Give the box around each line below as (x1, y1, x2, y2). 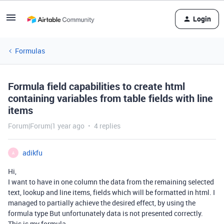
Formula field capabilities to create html (8, 79, 185, 93)
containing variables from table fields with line (8, 91, 213, 105)
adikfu (22, 148, 42, 157)
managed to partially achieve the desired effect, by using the (8, 198, 195, 207)
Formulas (15, 46, 45, 55)
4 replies (94, 121, 120, 130)
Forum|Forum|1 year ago (8, 121, 84, 130)
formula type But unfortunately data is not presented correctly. (8, 208, 203, 218)
